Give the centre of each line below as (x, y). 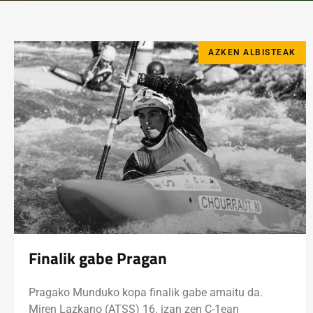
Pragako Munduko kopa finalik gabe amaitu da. (146, 293)
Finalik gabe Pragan (98, 259)
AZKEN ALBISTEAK (252, 53)
